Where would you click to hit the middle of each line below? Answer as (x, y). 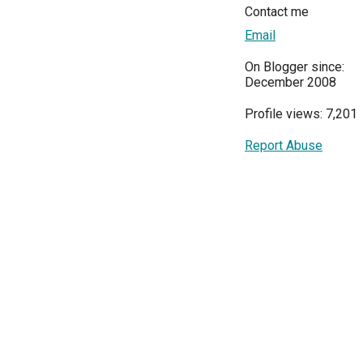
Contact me (277, 12)
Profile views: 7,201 (301, 114)
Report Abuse (284, 146)
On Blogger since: (295, 67)
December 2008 (290, 83)
